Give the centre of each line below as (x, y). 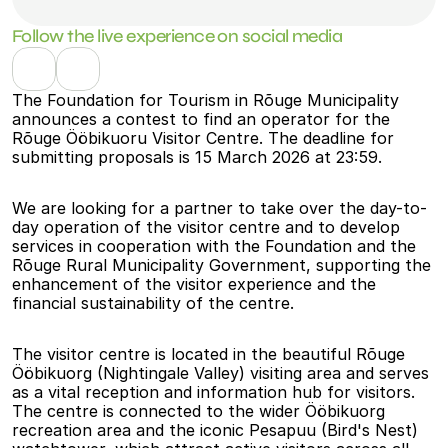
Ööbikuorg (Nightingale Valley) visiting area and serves (220, 373)
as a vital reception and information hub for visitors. (213, 392)
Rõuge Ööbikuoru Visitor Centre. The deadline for (203, 138)
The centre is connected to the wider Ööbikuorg (198, 411)
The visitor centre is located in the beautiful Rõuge (208, 354)
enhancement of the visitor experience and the (194, 284)
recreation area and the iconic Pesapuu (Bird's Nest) (215, 430)
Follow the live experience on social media (177, 36)
